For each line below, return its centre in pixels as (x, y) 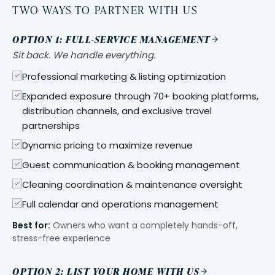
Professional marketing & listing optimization (124, 77)
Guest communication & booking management (131, 165)
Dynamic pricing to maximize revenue (107, 145)
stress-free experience (61, 238)
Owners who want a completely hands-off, (144, 226)
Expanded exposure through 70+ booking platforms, (140, 96)
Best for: (31, 226)
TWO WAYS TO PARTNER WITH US (105, 10)
